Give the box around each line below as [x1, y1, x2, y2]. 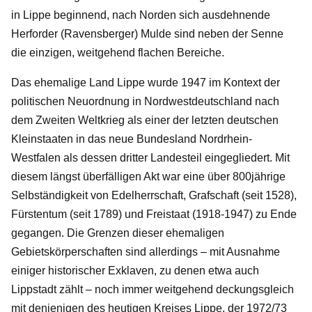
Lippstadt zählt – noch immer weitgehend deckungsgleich [11, 283, 294, 295]
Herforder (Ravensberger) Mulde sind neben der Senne [11, 27, 283, 40]
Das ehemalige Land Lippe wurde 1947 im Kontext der [11, 76, 280, 88]
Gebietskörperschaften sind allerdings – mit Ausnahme [11, 245, 280, 258]
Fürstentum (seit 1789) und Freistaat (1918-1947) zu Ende [11, 208, 297, 220]
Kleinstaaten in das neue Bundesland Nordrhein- [11, 132, 252, 145]
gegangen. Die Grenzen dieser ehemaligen [11, 226, 224, 239]
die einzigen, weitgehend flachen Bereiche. [11, 46, 224, 58]
